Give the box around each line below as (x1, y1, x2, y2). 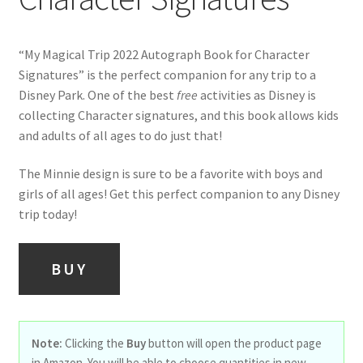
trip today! (18, 206, 77, 223)
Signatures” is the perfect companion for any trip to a (18, 66, 316, 83)
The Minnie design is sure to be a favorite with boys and (18, 165, 322, 182)
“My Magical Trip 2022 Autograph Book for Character (18, 45, 310, 62)
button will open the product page (145, 335, 322, 352)
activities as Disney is (197, 86, 316, 103)
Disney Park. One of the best (18, 86, 177, 103)
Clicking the (62, 335, 126, 352)
